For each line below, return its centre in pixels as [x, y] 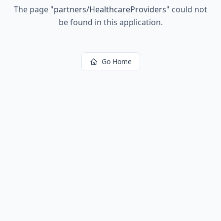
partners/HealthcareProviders [110, 9]
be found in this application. [110, 22]
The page [32, 9]
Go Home [116, 61]
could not [188, 9]
